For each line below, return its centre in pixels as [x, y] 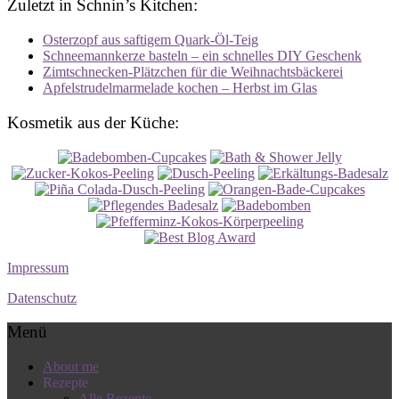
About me [71, 366]
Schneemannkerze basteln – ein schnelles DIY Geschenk [202, 56]
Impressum [38, 267]
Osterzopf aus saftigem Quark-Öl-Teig [151, 40]
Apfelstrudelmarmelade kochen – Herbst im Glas [180, 88]
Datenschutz [42, 297]
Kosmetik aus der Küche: [93, 122]
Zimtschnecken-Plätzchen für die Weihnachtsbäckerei [193, 72]
